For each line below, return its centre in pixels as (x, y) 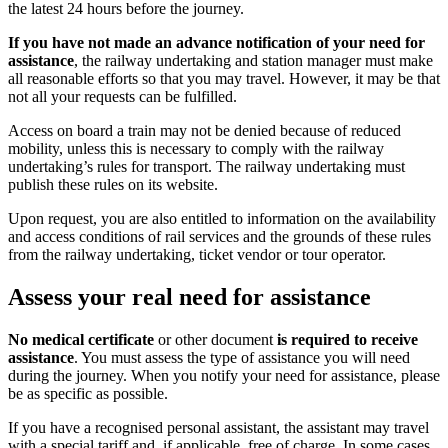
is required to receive (347, 339)
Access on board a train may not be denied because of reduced (204, 131)
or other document (215, 339)
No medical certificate (81, 339)
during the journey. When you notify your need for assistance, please (224, 375)
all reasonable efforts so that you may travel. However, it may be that (224, 79)
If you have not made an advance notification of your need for (216, 43)
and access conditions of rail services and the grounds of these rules (219, 237)
